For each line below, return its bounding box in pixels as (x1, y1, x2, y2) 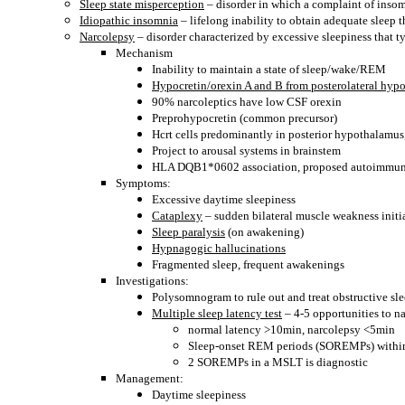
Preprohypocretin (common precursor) (152, 111, 337, 125)
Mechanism (116, 46, 173, 60)
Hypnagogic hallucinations (152, 241, 286, 255)
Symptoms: (116, 176, 171, 190)
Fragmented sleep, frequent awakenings (152, 258, 344, 271)
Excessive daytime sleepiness (152, 193, 296, 206)
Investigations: (116, 274, 189, 287)
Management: (116, 372, 184, 385)
